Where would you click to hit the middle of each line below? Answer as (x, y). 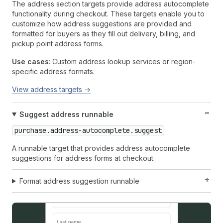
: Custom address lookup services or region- (122, 61)
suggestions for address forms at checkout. (83, 158)
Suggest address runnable (66, 114)
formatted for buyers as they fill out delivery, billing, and (104, 33)
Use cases (30, 61)
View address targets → (51, 89)
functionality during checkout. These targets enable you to (108, 13)
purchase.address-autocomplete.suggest (88, 130)
